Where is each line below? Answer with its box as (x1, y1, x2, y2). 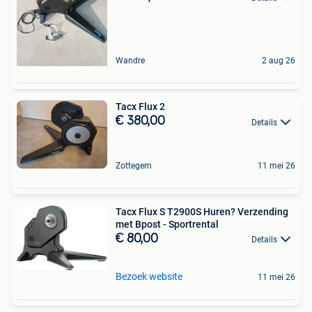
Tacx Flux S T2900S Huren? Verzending (116, 205, 288, 217)
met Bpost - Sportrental (116, 218, 219, 230)
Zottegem (116, 160, 152, 171)
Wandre (116, 56, 145, 66)
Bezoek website (116, 271, 182, 283)
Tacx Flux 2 (116, 101, 165, 113)
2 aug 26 (262, 56, 295, 66)
